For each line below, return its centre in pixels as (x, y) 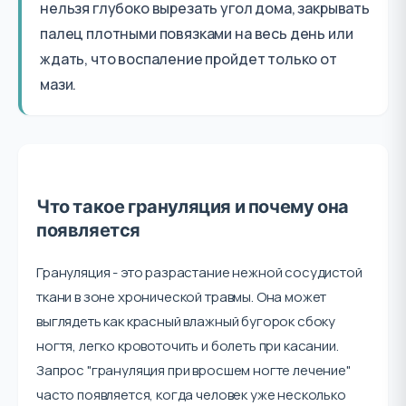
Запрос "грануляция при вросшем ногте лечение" (193, 370)
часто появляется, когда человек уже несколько (191, 395)
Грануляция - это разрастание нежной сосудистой (199, 272)
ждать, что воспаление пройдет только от (188, 59)
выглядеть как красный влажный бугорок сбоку (186, 321)
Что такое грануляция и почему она (193, 207)
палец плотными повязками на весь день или (197, 34)
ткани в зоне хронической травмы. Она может (182, 297)
